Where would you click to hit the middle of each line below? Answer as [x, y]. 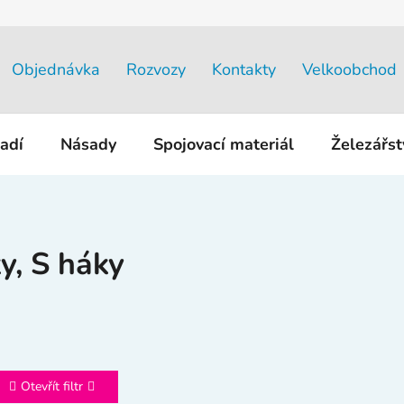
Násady [88, 144]
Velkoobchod [349, 69]
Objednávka [56, 69]
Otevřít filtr [52, 386]
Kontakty [244, 69]
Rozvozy [156, 69]
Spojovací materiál [224, 144]
